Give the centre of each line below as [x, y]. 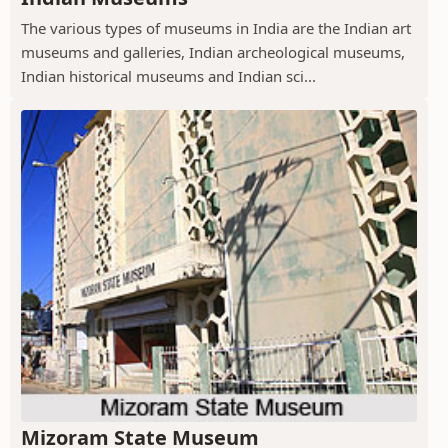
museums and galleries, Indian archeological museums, [213, 51]
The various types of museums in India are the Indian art [216, 27]
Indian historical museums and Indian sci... [168, 75]
